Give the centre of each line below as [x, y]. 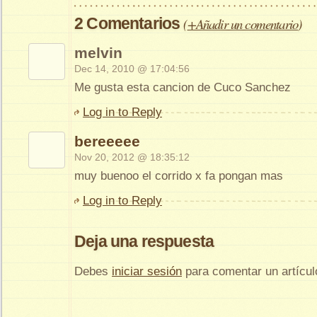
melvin [98, 53]
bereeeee [107, 141]
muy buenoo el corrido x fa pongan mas [179, 175]
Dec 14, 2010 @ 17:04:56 [132, 68]
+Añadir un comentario [243, 23]
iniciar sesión [147, 271]
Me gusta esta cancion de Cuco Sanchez [183, 87]
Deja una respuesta [144, 241]
